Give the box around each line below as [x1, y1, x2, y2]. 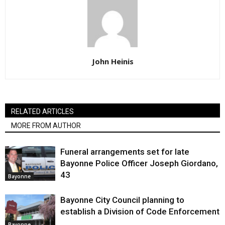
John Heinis [91, 56, 134, 67]
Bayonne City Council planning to [60, 195, 184, 205]
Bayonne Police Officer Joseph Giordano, [60, 158, 218, 169]
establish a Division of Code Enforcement [60, 206, 219, 217]
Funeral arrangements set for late [60, 147, 189, 157]
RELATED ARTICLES [11, 107, 74, 116]
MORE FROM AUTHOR [11, 122, 81, 130]
